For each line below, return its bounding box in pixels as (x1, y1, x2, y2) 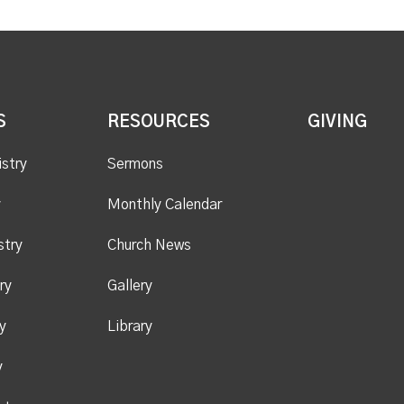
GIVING (307, 114, 367, 131)
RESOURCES (106, 114, 210, 131)
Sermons (106, 156, 163, 171)
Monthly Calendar (106, 197, 222, 212)
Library (106, 318, 152, 334)
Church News (106, 237, 191, 252)
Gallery (106, 278, 152, 293)
